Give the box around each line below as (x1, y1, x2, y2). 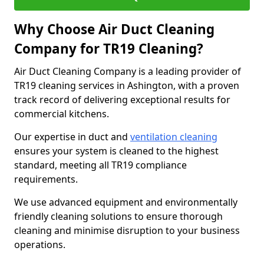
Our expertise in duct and (14, 130, 130, 143)
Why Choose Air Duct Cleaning (14, 20, 214, 38)
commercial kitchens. (14, 107, 111, 120)
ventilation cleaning (130, 130, 217, 143)
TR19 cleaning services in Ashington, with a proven (14, 79, 239, 92)
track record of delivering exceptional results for (14, 93, 230, 106)
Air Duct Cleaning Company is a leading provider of (14, 65, 241, 78)
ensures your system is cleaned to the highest (14, 144, 219, 157)
